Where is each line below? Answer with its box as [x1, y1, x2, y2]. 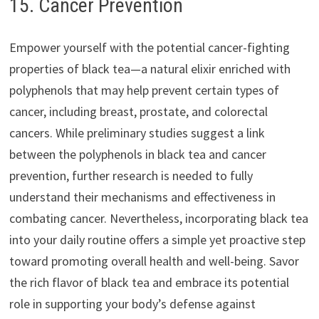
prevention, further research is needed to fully [9, 167, 253, 184]
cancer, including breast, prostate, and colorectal [9, 103, 268, 120]
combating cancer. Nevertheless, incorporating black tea [9, 209, 308, 226]
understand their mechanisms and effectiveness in [9, 188, 276, 205]
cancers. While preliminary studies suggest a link [9, 124, 265, 141]
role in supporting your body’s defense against [9, 295, 256, 312]
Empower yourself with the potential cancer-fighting [9, 38, 290, 56]
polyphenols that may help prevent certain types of [9, 81, 279, 98]
